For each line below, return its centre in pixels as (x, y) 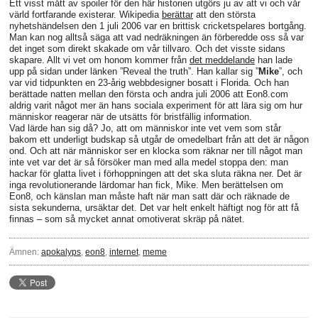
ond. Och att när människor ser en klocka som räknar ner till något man (156, 151)
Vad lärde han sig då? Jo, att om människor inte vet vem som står (145, 128)
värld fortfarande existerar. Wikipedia (86, 15)
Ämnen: (25, 252)
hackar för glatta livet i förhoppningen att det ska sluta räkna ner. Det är (155, 174)
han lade (274, 60)
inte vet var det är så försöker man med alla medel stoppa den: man (149, 163)
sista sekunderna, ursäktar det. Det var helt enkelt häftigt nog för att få (154, 208)
